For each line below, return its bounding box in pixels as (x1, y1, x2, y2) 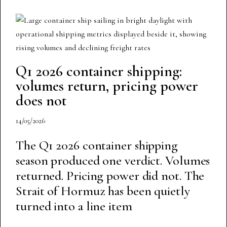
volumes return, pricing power (16, 77, 198, 96)
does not (16, 91, 66, 110)
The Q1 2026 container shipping (16, 137, 178, 154)
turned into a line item (16, 198, 132, 214)
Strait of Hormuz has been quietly (16, 183, 190, 199)
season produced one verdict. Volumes (16, 153, 210, 169)
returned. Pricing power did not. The (16, 168, 205, 184)
